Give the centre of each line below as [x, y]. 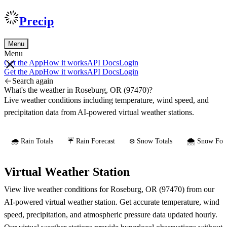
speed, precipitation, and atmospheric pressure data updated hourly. [111, 214]
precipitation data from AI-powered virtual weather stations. [99, 112]
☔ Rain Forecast [91, 141]
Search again [33, 81]
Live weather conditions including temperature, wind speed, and [106, 100]
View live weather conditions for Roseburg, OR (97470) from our [109, 189]
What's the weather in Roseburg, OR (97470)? [78, 90]
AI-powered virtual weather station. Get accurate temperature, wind [112, 202]
